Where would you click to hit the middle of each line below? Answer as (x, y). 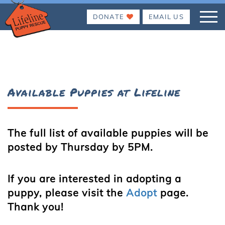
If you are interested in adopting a (94, 179)
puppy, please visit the (67, 193)
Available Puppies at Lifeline (94, 92)
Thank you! (37, 207)
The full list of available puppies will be (108, 133)
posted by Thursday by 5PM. (80, 147)
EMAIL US (166, 17)
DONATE (109, 17)
